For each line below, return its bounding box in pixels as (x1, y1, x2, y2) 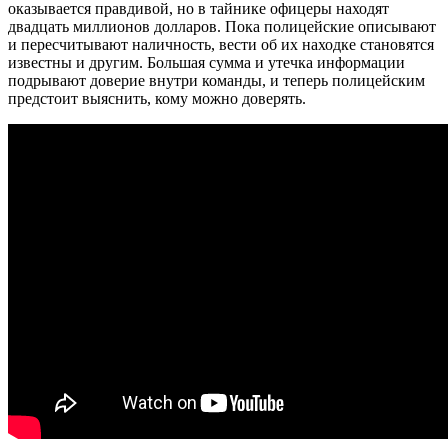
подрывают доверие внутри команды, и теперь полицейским (8, 71, 425, 89)
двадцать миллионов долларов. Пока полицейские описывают (8, 17, 436, 35)
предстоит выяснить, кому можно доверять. (8, 89, 306, 107)
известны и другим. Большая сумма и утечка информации (8, 53, 405, 71)
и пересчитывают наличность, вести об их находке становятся (8, 35, 434, 53)
